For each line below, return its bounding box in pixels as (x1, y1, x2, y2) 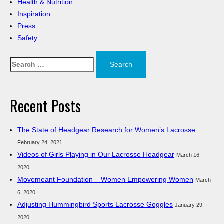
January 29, (175, 202, 204, 208)
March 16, (176, 152, 201, 158)
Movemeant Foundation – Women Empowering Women (17, 175, 193, 184)
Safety (17, 34, 37, 42)
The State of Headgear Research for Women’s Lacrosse (17, 126, 195, 134)
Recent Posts (10, 94, 81, 117)
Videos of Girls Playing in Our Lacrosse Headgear (17, 150, 174, 159)
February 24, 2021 (17, 139, 62, 146)
